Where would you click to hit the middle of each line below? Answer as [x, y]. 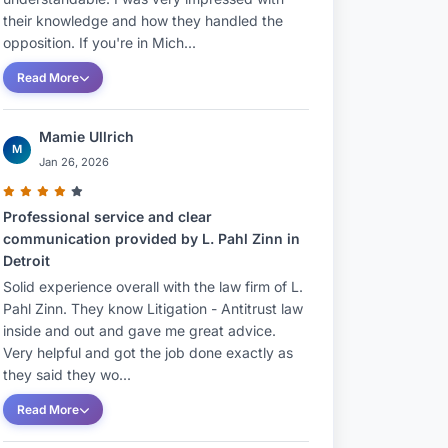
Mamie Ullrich [86, 136]
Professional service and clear [107, 216]
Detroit [26, 260]
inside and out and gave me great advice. [139, 330]
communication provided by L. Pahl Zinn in [151, 238]
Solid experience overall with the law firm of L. [153, 286]
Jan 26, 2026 [74, 162]
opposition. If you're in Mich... [99, 42]
